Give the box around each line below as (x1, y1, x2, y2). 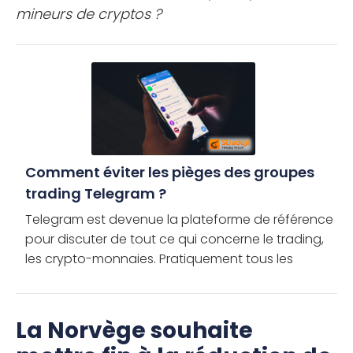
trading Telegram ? (25, 183, 166, 203)
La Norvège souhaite (16, 314, 253, 346)
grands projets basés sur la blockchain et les (25, 269, 298, 288)
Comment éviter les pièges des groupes (25, 162, 314, 182)
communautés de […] (25, 288, 156, 307)
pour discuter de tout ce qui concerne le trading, (25, 229, 324, 248)
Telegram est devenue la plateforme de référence (25, 210, 333, 229)
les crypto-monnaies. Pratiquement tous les (25, 249, 293, 268)
